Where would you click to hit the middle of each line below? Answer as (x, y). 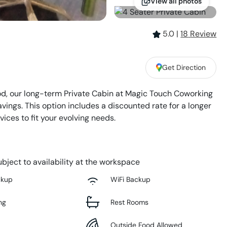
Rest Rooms (129, 202)
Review (203, 34)
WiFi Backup (130, 179)
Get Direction (184, 67)
